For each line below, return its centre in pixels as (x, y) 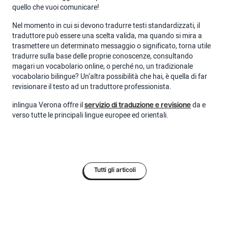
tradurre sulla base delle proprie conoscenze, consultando (103, 56)
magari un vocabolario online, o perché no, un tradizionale (103, 66)
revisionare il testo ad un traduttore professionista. (92, 87)
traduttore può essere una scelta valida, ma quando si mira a (107, 36)
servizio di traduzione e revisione (138, 106)
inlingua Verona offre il (48, 105)
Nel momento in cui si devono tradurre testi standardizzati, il (106, 26)
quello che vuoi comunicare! (56, 7)
